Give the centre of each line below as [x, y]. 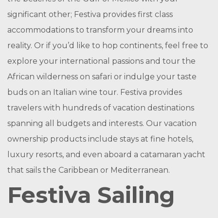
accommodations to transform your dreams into [100, 30]
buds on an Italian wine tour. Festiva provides [95, 92]
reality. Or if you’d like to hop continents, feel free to [108, 45]
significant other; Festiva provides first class [90, 14]
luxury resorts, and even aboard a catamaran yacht [106, 154]
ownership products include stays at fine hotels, [100, 139]
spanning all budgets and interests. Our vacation [102, 123]
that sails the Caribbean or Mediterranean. [89, 170]
